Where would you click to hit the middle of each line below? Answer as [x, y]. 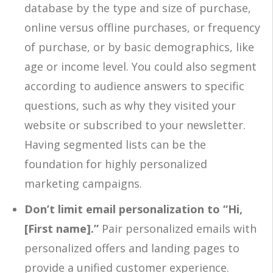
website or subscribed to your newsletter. [135, 125]
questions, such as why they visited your [130, 105]
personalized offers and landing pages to [132, 248]
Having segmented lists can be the [115, 144]
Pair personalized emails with [179, 228]
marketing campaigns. [83, 183]
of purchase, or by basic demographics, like [139, 47]
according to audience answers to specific [134, 86]
